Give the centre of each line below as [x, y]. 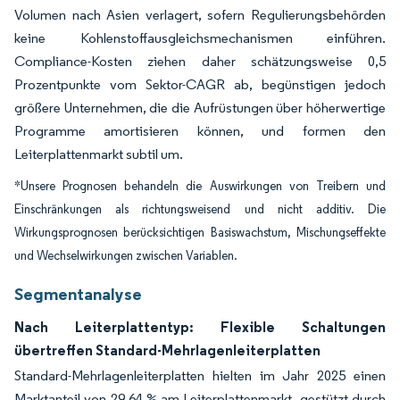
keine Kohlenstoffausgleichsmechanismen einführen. [200, 38]
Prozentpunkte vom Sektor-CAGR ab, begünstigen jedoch [200, 84]
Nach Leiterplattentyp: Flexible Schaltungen [200, 327]
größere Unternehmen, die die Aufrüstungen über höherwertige [200, 108]
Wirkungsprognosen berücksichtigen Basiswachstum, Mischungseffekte [200, 233]
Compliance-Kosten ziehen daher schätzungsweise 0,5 [200, 61]
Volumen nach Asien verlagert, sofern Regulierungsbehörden [200, 15]
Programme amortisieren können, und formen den [200, 131]
